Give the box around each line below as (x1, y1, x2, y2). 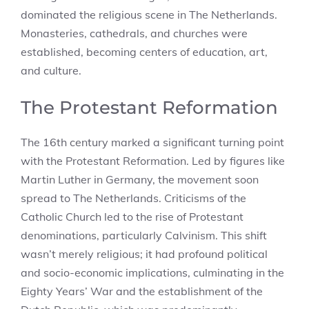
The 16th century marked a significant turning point (21, 135, 284, 149)
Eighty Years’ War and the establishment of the (21, 284, 263, 298)
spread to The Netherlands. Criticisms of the (21, 191, 246, 205)
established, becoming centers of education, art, (21, 45, 268, 59)
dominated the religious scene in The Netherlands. (21, 8, 277, 21)
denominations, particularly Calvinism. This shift (21, 228, 267, 242)
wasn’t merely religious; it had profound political (21, 247, 268, 261)
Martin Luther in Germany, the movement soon (21, 172, 259, 186)
